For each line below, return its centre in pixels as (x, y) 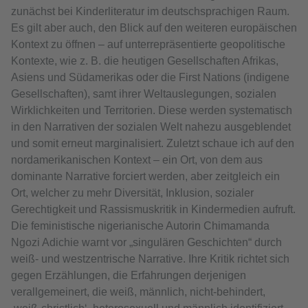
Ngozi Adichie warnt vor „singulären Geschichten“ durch (146, 243)
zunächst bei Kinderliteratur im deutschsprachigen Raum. (150, 12)
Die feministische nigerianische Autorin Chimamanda (140, 226)
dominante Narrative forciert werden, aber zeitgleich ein (145, 177)
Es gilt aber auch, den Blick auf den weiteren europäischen (154, 28)
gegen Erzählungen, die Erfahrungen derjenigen (129, 276)
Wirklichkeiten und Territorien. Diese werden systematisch (152, 111)
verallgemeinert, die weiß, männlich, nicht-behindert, (138, 292)
